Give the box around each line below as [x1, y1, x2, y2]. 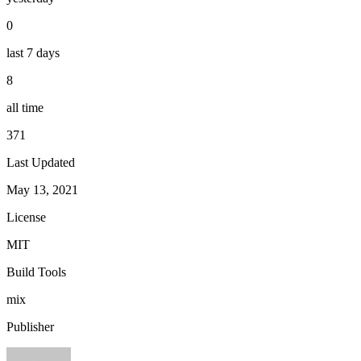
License [6, 210, 46, 224]
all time [6, 100, 44, 114]
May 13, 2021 [6, 182, 78, 197]
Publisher [6, 319, 54, 334]
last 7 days [6, 45, 60, 60]
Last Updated [6, 155, 75, 169]
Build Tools [6, 264, 66, 279]
